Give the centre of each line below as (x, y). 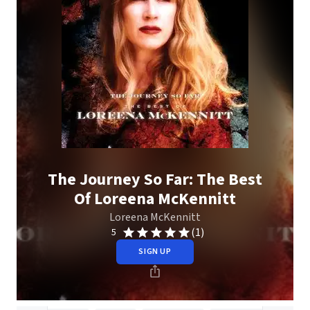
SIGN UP (155, 252)
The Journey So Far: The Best (155, 180)
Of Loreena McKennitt (155, 199)
